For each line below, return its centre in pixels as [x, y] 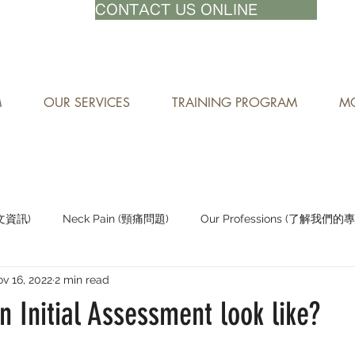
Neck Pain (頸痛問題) [116, 218]
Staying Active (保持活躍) [84, 282]
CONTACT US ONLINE [176, 10]
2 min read [82, 279]
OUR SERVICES [87, 103]
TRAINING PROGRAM [235, 103]
